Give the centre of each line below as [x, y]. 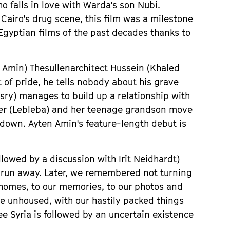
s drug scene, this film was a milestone [109, 19]
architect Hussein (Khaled [125, 68]
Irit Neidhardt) [149, 159]
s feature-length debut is [133, 123]
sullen [58, 68]
